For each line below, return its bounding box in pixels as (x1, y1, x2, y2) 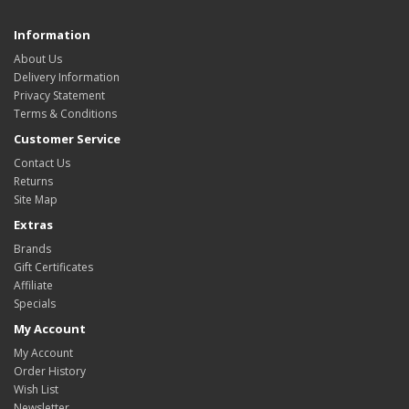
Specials (14, 295, 56, 311)
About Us (14, 50, 62, 67)
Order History (14, 362, 86, 379)
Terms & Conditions (14, 105, 117, 121)
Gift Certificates (14, 258, 93, 275)
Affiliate (14, 277, 53, 293)
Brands (14, 240, 51, 257)
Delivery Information (14, 68, 120, 85)
